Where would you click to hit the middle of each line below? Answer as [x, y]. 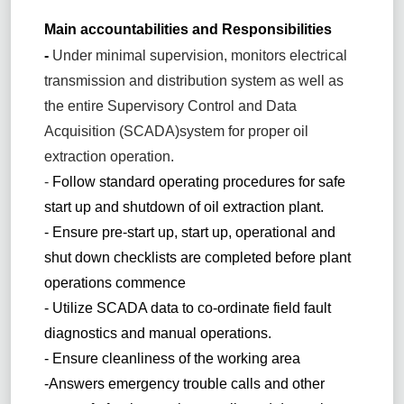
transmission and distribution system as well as [193, 80]
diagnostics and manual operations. [157, 333]
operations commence [115, 282]
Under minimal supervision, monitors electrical [197, 55]
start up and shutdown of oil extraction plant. [184, 207]
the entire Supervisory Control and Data [170, 106]
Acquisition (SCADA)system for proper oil [176, 131]
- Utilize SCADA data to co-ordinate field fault [187, 308]
